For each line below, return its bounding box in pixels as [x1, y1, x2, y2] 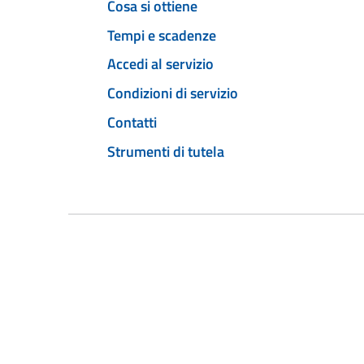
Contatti [107, 110, 157, 133]
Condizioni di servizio [107, 82, 238, 105]
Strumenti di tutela [107, 140, 224, 162]
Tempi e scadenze [107, 24, 216, 46]
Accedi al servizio [107, 53, 214, 76]
